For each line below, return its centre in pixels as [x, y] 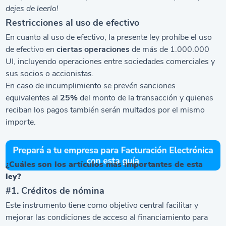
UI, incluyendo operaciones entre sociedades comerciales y [110, 62]
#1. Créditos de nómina [55, 191]
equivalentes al [33, 98]
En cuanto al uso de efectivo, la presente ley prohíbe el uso [109, 37]
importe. [21, 122]
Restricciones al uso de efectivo [73, 23]
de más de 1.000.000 [170, 49]
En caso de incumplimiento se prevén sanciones [91, 86]
